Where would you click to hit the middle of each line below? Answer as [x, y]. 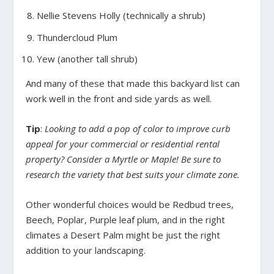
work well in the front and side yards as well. [119, 99]
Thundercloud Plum [77, 37]
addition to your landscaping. [86, 250]
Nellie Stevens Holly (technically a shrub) [121, 16]
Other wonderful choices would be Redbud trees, [130, 205]
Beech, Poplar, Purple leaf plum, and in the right [126, 220]
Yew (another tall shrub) [87, 59]
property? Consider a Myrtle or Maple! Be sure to [124, 159]
